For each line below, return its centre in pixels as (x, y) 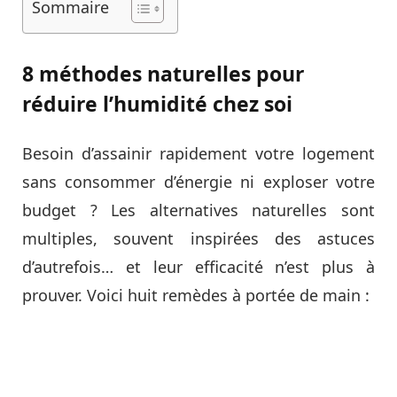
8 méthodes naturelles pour (163, 73)
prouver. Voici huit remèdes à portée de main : (196, 295)
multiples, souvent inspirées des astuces (198, 238)
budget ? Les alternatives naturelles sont (198, 210)
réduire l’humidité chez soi (157, 103)
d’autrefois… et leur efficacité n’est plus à (198, 266)
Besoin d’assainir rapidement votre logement (198, 153)
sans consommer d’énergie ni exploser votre (198, 181)
